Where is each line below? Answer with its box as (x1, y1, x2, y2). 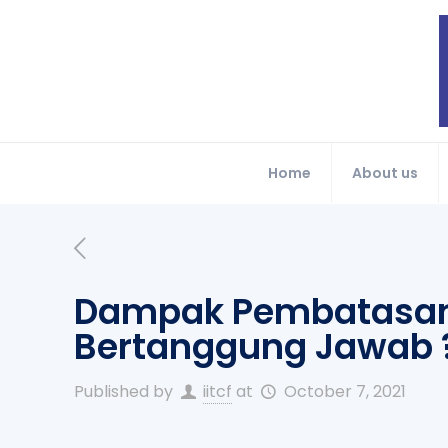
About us (351, 163, 418, 183)
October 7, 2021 (283, 380, 406, 403)
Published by (74, 380, 173, 403)
